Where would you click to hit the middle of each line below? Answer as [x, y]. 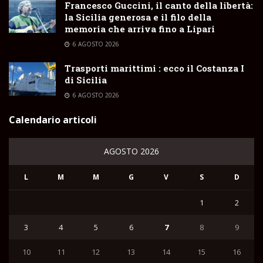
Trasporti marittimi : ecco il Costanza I [154, 68]
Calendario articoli [53, 119]
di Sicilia [86, 80]
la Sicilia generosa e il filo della [138, 17]
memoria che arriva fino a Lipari [140, 28]
